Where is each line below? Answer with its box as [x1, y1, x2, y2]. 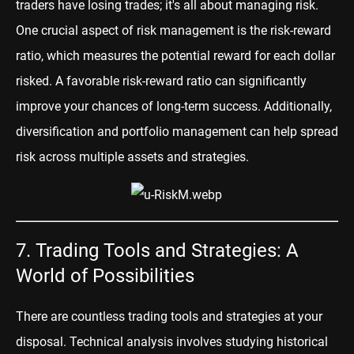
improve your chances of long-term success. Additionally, [16, 98, 332, 114]
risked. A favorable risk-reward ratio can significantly [16, 73, 307, 88]
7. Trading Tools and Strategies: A [16, 239, 299, 262]
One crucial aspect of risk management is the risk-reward [16, 22, 331, 38]
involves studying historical [173, 333, 328, 349]
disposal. [16, 333, 70, 349]
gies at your [258, 308, 322, 324]
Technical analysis [70, 333, 173, 349]
